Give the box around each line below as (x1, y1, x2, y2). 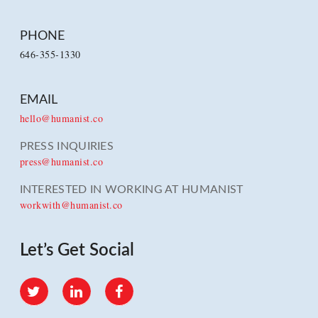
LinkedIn (70, 276, 111, 292)
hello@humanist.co (19, 111, 103, 126)
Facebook (114, 276, 158, 292)
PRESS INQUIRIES (19, 141, 114, 153)
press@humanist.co (19, 155, 103, 169)
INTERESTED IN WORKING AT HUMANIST (19, 184, 243, 196)
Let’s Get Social (19, 242, 134, 260)
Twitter (26, 276, 57, 292)
